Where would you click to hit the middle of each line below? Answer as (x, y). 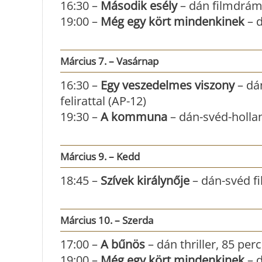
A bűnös (123, 244)
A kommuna (132, 116)
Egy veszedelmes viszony (168, 85)
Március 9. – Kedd (100, 156)
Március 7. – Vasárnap (109, 61)
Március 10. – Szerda (107, 220)
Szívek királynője (145, 180)
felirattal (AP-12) (103, 101)
